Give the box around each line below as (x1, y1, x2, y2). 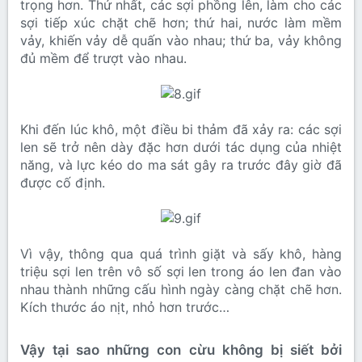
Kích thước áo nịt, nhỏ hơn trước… (20, 299, 229, 316)
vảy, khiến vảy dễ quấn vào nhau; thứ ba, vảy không (20, 32, 342, 49)
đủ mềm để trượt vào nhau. (20, 50, 187, 67)
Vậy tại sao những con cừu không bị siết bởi (20, 341, 342, 358)
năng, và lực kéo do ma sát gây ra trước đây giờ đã (20, 157, 342, 174)
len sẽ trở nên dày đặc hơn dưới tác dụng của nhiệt (20, 139, 342, 156)
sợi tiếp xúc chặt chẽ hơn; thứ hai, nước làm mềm (20, 15, 342, 32)
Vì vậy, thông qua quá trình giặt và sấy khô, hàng (20, 246, 342, 263)
